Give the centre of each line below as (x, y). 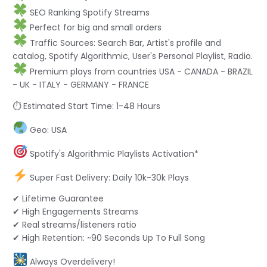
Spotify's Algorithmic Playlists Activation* (113, 153)
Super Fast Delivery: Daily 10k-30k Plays (108, 177)
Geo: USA (47, 130)
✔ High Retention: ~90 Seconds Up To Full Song (109, 238)
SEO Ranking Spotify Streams (89, 12)
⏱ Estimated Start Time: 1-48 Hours (86, 106)
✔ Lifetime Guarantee (58, 199)
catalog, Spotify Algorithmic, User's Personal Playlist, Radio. (133, 56)
